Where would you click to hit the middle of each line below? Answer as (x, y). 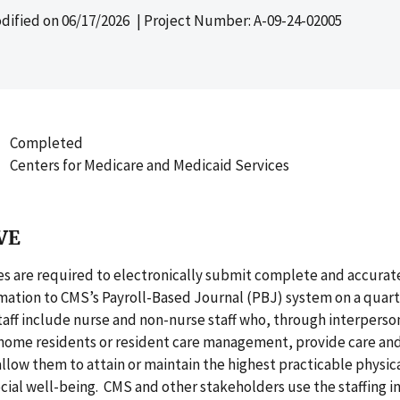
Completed (46, 143)
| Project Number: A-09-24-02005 (236, 21)
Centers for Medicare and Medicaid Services (149, 165)
